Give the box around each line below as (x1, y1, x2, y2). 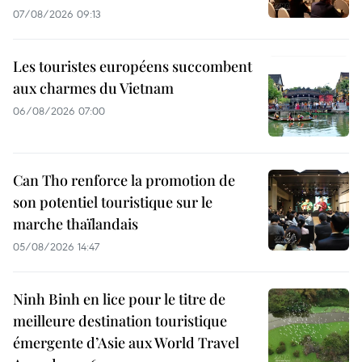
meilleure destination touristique (13, 310, 227, 330)
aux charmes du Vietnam (13, 78, 174, 98)
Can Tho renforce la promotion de (13, 170, 235, 190)
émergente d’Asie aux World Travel (13, 332, 239, 352)
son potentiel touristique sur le (13, 192, 213, 212)
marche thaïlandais (13, 213, 138, 234)
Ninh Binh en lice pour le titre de (13, 288, 225, 309)
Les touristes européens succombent (13, 56, 252, 76)
